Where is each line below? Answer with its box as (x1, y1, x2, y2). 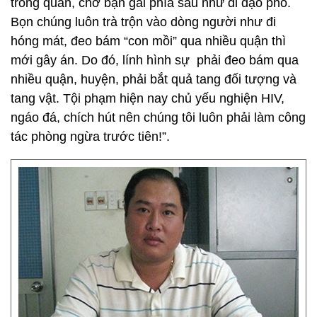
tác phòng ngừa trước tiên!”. (11, 129, 170, 144)
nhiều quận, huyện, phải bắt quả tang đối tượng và (11, 72, 296, 86)
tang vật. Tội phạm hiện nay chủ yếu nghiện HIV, (11, 91, 284, 105)
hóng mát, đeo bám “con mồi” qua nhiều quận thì (11, 34, 286, 48)
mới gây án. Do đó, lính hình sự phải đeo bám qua (11, 53, 299, 67)
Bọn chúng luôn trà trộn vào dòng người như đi (11, 15, 276, 29)
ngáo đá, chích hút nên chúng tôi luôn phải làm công (11, 110, 306, 125)
